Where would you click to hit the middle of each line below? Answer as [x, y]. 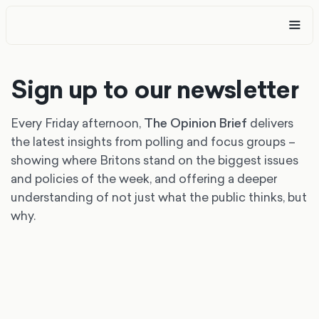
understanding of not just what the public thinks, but [159, 197]
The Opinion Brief [196, 123]
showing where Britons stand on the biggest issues [155, 159]
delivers [271, 122]
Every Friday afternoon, [78, 122]
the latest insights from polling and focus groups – [153, 141]
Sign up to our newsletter [155, 89]
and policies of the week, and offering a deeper [144, 178]
